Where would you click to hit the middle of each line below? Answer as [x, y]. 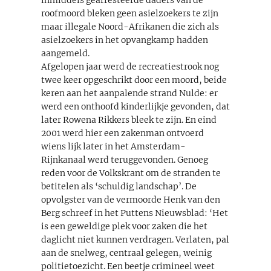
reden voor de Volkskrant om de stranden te [131, 173]
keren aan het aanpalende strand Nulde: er [129, 93]
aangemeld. [65, 53]
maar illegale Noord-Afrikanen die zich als [130, 26]
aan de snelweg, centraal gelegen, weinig [126, 253]
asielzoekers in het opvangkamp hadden [125, 40]
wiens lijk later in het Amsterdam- [113, 146]
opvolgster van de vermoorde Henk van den [131, 199]
